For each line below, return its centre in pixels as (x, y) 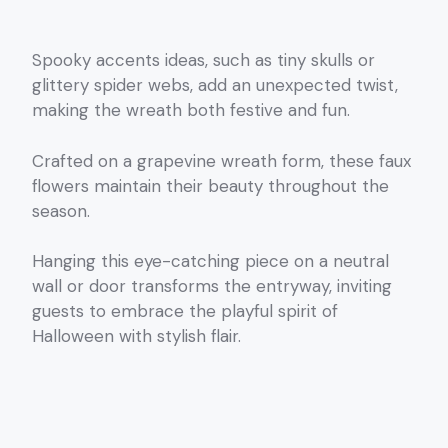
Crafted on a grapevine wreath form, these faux (221, 160)
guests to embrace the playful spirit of (185, 311)
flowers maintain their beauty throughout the (210, 185)
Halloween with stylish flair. (136, 336)
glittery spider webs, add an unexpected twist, (215, 85)
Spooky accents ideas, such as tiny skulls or (203, 60)
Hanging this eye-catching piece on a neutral (210, 261)
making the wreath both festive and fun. (191, 110)
